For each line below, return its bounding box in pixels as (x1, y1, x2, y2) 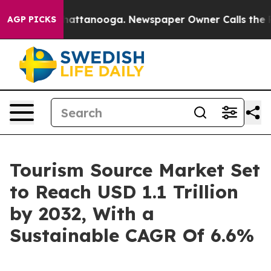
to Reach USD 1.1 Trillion (10, 180, 238, 203)
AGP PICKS (7, 14, 56, 25)
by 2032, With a (10, 202, 154, 225)
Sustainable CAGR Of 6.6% (10, 224, 254, 247)
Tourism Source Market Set (10, 158, 260, 181)
